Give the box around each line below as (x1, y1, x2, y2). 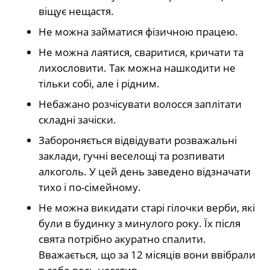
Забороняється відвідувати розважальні (39, 133, 237, 148)
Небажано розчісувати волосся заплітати (39, 97, 242, 111)
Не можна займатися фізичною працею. (39, 25, 238, 39)
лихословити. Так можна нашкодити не (39, 61, 236, 75)
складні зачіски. (39, 113, 116, 127)
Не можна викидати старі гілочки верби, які (39, 201, 255, 215)
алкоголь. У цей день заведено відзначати (39, 165, 251, 179)
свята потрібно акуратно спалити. (39, 232, 206, 246)
